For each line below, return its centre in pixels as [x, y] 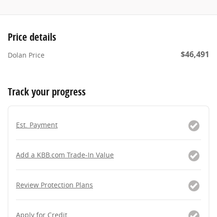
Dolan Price [26, 55]
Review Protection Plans [54, 185]
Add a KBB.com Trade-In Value [65, 155]
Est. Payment [37, 125]
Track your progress [47, 92]
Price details [32, 37]
